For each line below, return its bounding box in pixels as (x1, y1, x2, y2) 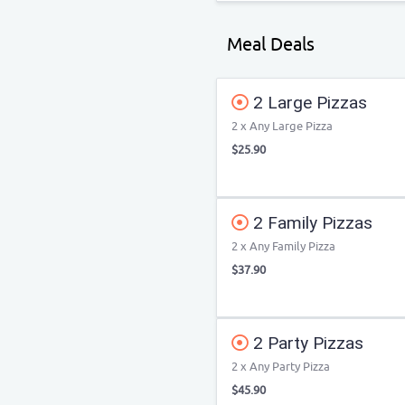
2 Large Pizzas (249, 92, 367, 113)
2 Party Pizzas (249, 333, 363, 353)
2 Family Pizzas (249, 212, 372, 233)
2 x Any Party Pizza (231, 359, 330, 374)
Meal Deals (227, 33, 315, 56)
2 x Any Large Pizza (231, 118, 333, 134)
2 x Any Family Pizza (231, 239, 335, 254)
